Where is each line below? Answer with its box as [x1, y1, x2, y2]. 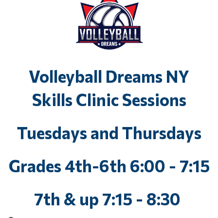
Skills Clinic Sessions [32, 89, 186, 109]
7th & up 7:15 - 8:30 [34, 188, 184, 209]
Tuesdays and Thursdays [17, 122, 201, 143]
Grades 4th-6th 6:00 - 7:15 [8, 155, 210, 176]
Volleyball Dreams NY [29, 66, 189, 86]
